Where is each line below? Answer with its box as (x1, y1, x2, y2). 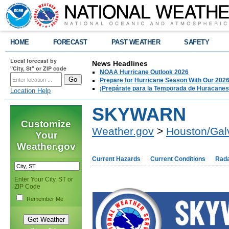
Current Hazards (92, 155, 141, 163)
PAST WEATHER (111, 38, 161, 46)
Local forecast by (10, 57, 57, 64)
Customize (21, 119, 71, 129)
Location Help (10, 87, 51, 95)
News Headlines (92, 59, 148, 67)
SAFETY (184, 38, 210, 46)
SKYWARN (92, 104, 186, 125)
